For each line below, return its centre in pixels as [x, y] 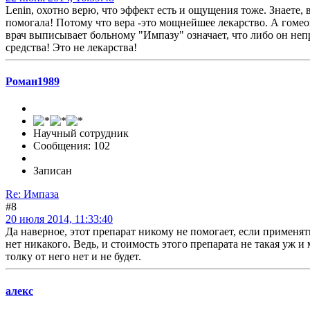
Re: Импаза [32, 194]
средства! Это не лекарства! [71, 47]
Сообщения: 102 [72, 146]
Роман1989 [33, 82]
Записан [53, 171]
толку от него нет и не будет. [73, 257]
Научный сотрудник [81, 134]
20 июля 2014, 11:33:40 [59, 219]
